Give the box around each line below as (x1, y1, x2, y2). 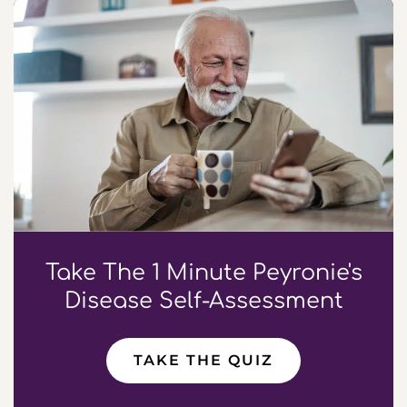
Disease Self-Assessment (64, 288, 343, 313)
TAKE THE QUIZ (134, 351, 273, 369)
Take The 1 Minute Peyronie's (45, 260, 362, 285)
